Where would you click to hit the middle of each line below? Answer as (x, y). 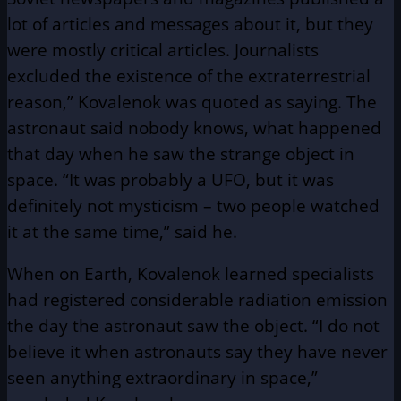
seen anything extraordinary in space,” (162, 378)
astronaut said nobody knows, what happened (194, 128)
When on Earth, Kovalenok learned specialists (191, 274)
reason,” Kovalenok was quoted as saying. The (192, 102)
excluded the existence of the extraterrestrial (189, 76)
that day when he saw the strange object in (181, 154)
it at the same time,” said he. (122, 232)
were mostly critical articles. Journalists (163, 50)
